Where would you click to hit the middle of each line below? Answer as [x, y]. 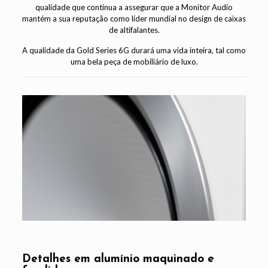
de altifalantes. [134, 30]
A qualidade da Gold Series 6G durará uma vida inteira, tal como [134, 50]
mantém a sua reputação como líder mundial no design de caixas [134, 18]
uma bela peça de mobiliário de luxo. [134, 61]
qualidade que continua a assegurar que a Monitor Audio [134, 7]
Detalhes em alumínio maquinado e [118, 260]
